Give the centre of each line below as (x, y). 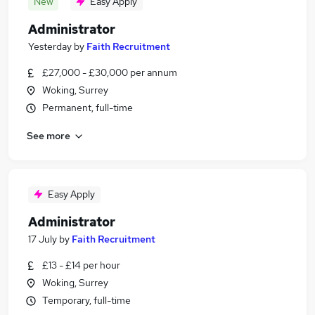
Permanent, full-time (88, 108)
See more (49, 135)
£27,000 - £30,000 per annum (110, 72)
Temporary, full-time (86, 300)
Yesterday (50, 46)
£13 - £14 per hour (81, 265)
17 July (43, 239)
